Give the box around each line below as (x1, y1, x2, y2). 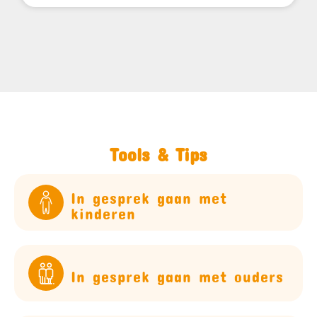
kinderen (71, 203, 136, 217)
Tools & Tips (110, 143, 207, 158)
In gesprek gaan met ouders (71, 266, 284, 279)
